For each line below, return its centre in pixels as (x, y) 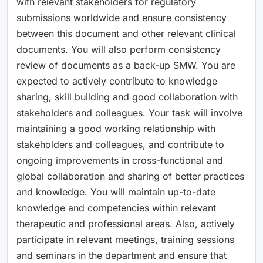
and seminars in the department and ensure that (122, 255)
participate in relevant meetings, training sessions (125, 239)
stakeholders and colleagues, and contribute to (120, 144)
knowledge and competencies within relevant (116, 208)
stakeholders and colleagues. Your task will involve (129, 112)
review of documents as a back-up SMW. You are (126, 65)
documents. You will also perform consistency (119, 49)
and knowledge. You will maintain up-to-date (116, 192)
